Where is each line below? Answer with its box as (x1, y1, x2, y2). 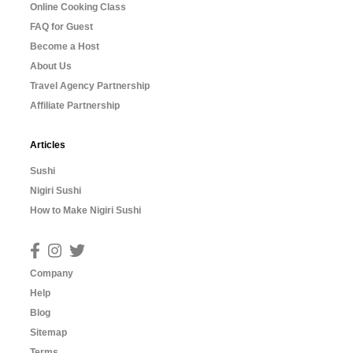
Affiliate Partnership (30, 100, 120, 111)
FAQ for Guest (30, 21, 93, 32)
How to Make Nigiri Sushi (30, 205, 141, 216)
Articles (30, 139, 65, 150)
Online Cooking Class (30, 2, 126, 13)
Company (30, 267, 73, 279)
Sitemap (30, 326, 67, 338)
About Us (30, 61, 72, 72)
